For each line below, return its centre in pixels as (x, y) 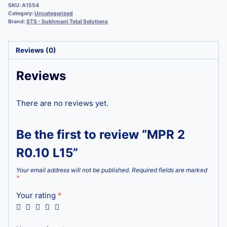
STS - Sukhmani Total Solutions (67, 21)
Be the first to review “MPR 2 (101, 135)
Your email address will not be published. (73, 170)
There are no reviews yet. (62, 103)
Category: (21, 13)
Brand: (17, 21)
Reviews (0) (36, 50)
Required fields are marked (169, 170)
